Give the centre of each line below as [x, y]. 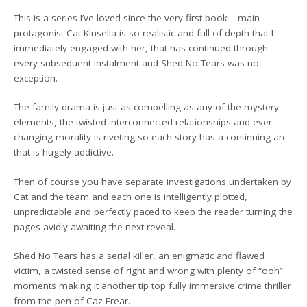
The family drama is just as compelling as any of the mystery [147, 107]
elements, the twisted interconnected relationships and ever [143, 122]
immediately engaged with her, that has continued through [141, 48]
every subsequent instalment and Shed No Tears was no [137, 63]
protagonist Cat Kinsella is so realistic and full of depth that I [144, 33]
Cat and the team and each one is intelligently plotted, [131, 196]
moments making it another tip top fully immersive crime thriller [153, 285]
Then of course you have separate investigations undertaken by [153, 181]
